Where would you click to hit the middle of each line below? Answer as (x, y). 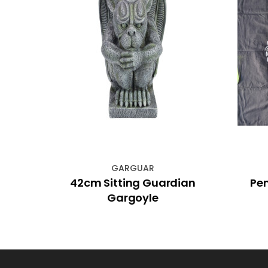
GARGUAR (133, 168)
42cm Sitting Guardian (133, 183)
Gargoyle (133, 198)
